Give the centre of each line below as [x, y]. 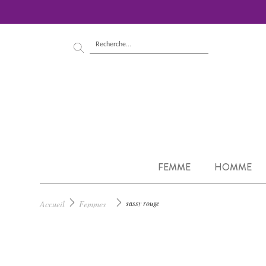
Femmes [93, 204]
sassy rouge [143, 203]
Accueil [53, 204]
